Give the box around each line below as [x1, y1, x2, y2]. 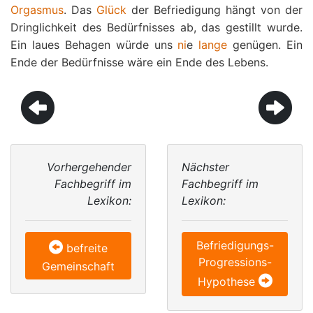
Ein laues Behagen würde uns [10, 38, 178, 52]
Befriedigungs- [196, 238, 274, 252]
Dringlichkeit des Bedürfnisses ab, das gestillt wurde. [10, 20, 303, 34]
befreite [66, 241, 108, 255]
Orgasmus [10, 3, 64, 17]
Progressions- [198, 255, 272, 269]
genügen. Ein [227, 38, 303, 52]
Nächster [182, 160, 229, 174]
